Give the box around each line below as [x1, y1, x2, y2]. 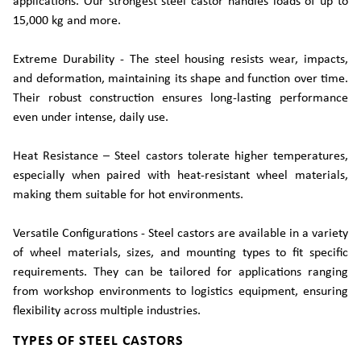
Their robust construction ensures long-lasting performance [13, 92, 348, 105]
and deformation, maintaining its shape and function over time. [13, 73, 348, 85]
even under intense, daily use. [13, 111, 168, 124]
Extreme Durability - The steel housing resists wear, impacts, [13, 53, 348, 66]
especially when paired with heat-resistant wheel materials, [13, 169, 348, 182]
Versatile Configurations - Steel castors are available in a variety [13, 227, 348, 240]
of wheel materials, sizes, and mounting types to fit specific [13, 247, 348, 259]
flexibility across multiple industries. [13, 305, 201, 317]
